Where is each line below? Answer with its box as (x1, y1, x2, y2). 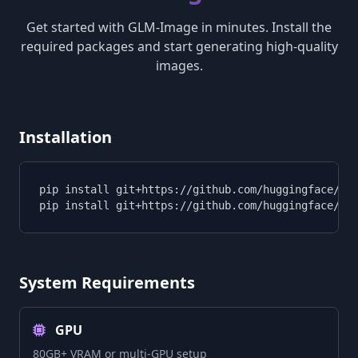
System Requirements (19, 272, 195, 293)
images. (155, 57, 203, 74)
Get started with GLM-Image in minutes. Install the (26, 18, 332, 36)
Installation (19, 126, 112, 148)
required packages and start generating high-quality (20, 38, 338, 55)
